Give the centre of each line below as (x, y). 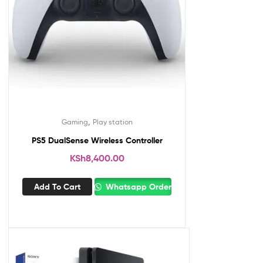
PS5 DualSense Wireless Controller (97, 140)
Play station (112, 122)
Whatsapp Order (138, 187)
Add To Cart (57, 187)
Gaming (75, 122)
